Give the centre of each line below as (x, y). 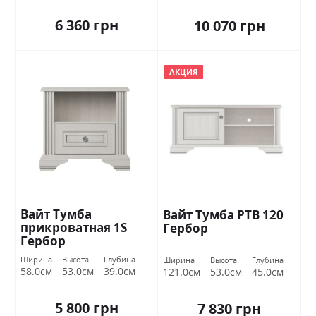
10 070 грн (229, 26)
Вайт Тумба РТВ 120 (223, 215)
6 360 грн (86, 25)
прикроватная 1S (74, 228)
